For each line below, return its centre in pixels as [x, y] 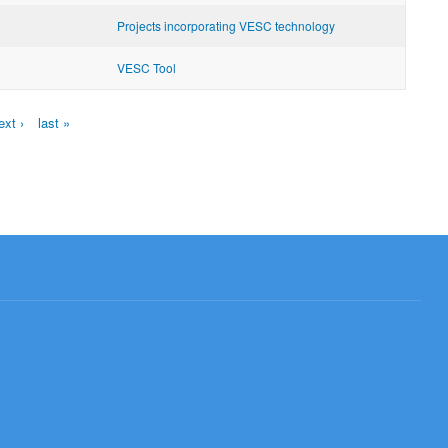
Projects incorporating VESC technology [226, 25]
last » [54, 122]
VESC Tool [146, 67]
